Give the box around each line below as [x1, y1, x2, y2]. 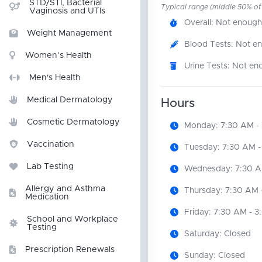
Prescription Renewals [25, 246, 115, 254]
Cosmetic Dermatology [27, 118, 120, 126]
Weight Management [27, 29, 112, 37]
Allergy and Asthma [25, 185, 105, 193]
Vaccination [27, 140, 74, 149]
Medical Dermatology [27, 96, 113, 104]
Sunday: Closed [184, 251, 245, 260]
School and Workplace [27, 215, 118, 223]
